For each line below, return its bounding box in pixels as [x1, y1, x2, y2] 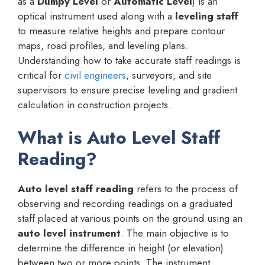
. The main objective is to [121, 226, 229, 241]
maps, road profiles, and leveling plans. [18, 38, 188, 53]
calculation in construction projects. [18, 97, 171, 112]
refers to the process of [134, 182, 238, 196]
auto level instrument [18, 226, 121, 241]
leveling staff [175, 8, 238, 23]
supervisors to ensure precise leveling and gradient [18, 82, 237, 97]
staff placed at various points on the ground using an [18, 211, 243, 226]
